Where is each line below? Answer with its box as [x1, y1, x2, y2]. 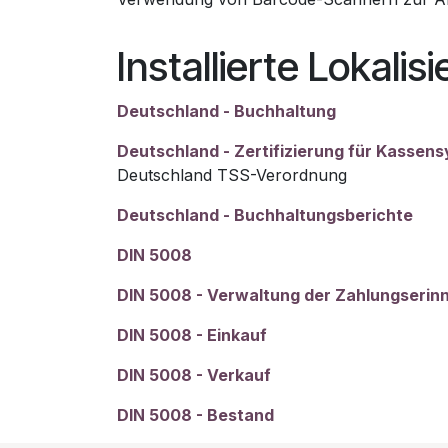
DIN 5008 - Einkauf [117, 325, 267, 345]
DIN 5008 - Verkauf [117, 365, 271, 385]
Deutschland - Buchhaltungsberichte [117, 205, 413, 225]
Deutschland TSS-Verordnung [117, 165, 347, 185]
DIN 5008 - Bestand [117, 405, 274, 425]
